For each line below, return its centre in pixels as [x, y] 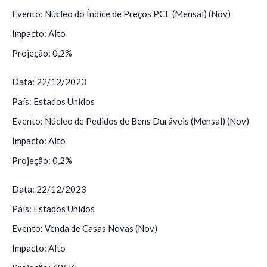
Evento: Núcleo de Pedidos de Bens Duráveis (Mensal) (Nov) [131, 121]
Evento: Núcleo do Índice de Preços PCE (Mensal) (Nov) [121, 14]
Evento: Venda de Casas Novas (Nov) [85, 229]
